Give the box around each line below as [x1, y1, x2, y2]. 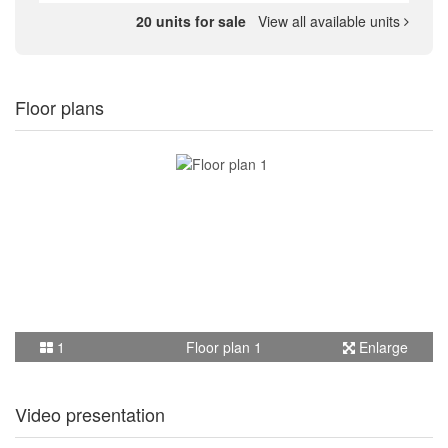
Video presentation [15, 400, 165, 427]
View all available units [250, 10, 404, 31]
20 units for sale [136, 10, 250, 31]
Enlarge [355, 336, 408, 357]
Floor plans [15, 93, 104, 120]
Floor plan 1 [186, 336, 262, 357]
